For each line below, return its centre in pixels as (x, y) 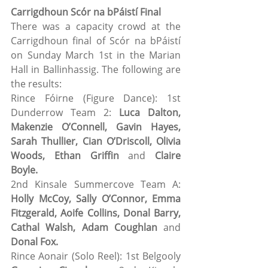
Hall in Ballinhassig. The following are (96, 70)
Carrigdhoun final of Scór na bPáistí (96, 41)
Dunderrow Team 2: (65, 113)
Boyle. (24, 170)
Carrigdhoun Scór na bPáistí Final (86, 12)
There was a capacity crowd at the (96, 27)
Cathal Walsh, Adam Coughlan (84, 228)
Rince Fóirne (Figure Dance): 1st (96, 98)
